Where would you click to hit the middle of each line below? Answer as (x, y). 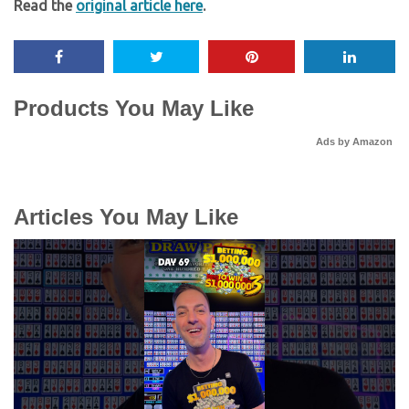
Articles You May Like (126, 217)
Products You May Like (134, 108)
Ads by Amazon (354, 142)
